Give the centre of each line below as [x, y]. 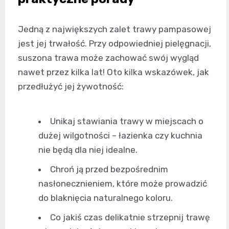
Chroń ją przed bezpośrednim [109, 169]
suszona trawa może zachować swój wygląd [108, 58]
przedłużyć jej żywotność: [71, 87]
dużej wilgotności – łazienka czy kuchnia [120, 136]
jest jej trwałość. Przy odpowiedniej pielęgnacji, [114, 44]
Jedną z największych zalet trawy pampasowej [114, 29]
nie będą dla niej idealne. [88, 150]
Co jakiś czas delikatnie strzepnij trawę [130, 217]
